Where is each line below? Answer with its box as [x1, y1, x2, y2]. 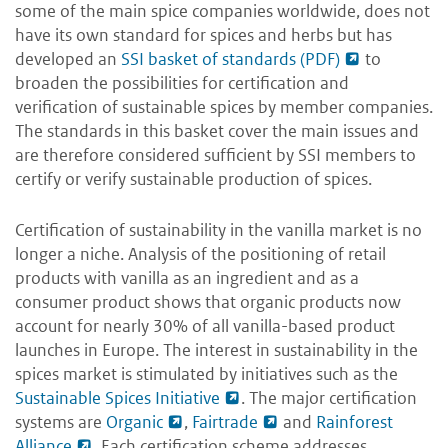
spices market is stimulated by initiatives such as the [15, 362, 398, 385]
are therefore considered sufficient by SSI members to [15, 143, 416, 166]
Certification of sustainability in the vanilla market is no [15, 218, 422, 241]
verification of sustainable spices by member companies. [15, 95, 433, 118]
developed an [15, 47, 121, 70]
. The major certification [241, 386, 417, 409]
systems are [15, 410, 106, 433]
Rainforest [316, 410, 393, 433]
